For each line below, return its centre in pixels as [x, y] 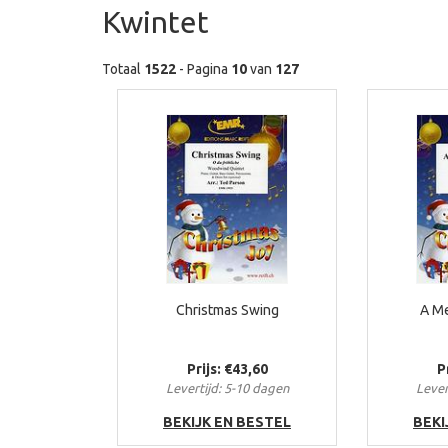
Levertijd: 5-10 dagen [227, 388]
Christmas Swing [227, 310]
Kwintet [155, 22]
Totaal [123, 69]
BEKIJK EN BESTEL [227, 422]
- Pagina [203, 69]
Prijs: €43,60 [227, 369]
